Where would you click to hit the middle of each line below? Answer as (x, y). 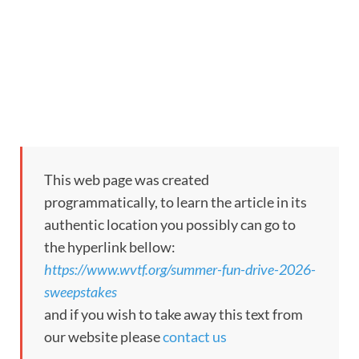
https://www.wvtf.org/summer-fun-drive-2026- (180, 269)
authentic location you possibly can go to (170, 224)
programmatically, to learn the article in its (175, 202)
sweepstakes (81, 291)
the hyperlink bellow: (110, 246)
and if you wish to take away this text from (173, 314)
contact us (195, 336)
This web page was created (127, 179)
